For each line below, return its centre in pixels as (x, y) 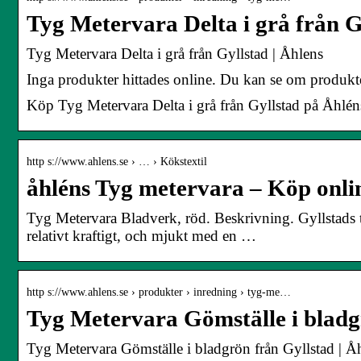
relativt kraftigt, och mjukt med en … (141, 235)
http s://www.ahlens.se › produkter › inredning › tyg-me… (159, 292)
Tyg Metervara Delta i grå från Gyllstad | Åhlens (175, 53)
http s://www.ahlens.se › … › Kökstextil (117, 161)
